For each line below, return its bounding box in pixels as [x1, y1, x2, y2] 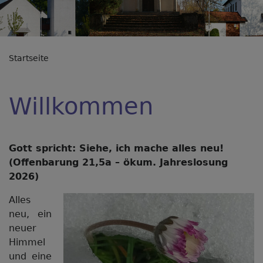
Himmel [9, 237, 45, 248]
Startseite [9, 53, 49, 63]
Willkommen [9, 93, 153, 120]
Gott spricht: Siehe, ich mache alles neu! [9, 143, 224, 154]
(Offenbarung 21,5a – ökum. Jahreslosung [9, 157, 228, 168]
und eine [9, 251, 52, 262]
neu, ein [9, 208, 52, 220]
